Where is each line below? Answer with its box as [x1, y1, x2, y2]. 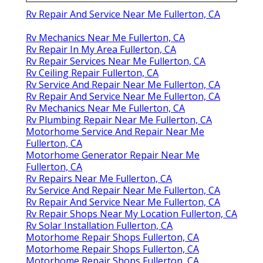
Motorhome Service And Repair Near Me [26, 124, 204, 138]
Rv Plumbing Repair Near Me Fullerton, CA [26, 113, 212, 126]
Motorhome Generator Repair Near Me [26, 148, 200, 161]
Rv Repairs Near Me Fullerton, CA [26, 171, 172, 185]
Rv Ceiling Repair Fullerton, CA [26, 66, 159, 79]
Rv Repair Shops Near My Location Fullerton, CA [26, 207, 237, 220]
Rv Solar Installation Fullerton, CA [26, 218, 173, 232]
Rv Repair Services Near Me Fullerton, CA [26, 54, 205, 68]
